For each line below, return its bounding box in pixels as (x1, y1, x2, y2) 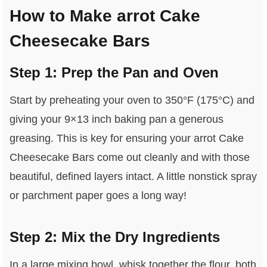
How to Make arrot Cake (9, 7, 200, 26)
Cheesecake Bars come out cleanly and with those (9, 151, 250, 164)
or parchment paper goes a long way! (9, 190, 187, 202)
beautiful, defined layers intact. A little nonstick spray (9, 170, 257, 183)
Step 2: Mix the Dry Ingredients (9, 229, 220, 246)
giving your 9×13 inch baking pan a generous (9, 113, 223, 126)
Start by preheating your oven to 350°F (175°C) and (9, 94, 254, 107)
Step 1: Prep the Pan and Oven (9, 64, 219, 81)
